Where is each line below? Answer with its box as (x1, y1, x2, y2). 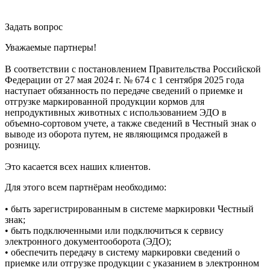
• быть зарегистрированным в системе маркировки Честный (5, 204, 254, 215)
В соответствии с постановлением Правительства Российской (5, 64, 261, 75)
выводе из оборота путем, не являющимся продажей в (5, 129, 228, 140)
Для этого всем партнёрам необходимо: (5, 182, 166, 193)
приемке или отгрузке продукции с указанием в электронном (5, 258, 259, 269)
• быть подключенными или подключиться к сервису (5, 225, 224, 236)
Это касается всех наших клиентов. (5, 162, 151, 172)
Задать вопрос (5, 22, 63, 33)
